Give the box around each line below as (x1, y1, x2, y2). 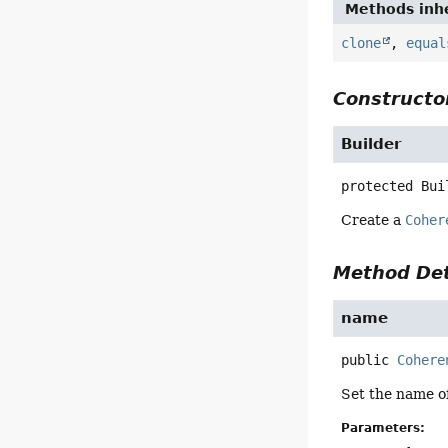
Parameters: (341, 420, 426, 435)
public (341, 352, 390, 369)
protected (341, 178, 414, 195)
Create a (341, 212, 406, 229)
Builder (341, 135, 402, 154)
